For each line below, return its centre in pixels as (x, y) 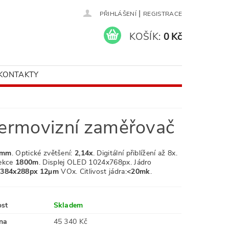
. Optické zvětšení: (43, 153)
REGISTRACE (163, 14)
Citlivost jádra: (102, 171)
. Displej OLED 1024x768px (84, 162)
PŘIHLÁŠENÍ (118, 14)
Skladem (68, 205)
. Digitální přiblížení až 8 (132, 153)
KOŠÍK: (145, 37)
